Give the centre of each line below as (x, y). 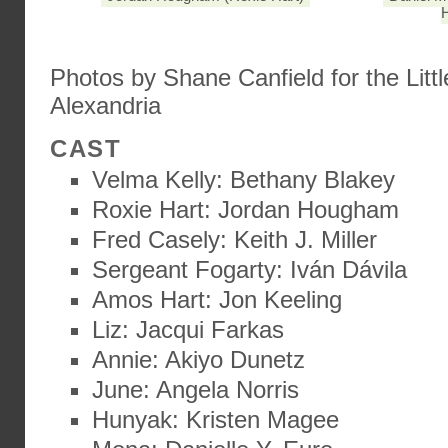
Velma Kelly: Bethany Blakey (243, 179)
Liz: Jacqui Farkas (188, 329)
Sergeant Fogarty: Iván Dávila (249, 269)
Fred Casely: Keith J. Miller (234, 239)
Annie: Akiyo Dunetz (198, 359)
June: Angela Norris (195, 389)
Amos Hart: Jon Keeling (217, 299)
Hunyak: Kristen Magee (215, 419)
